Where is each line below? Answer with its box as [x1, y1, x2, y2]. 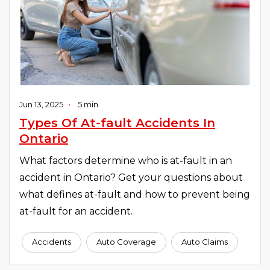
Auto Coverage [96, 237, 156, 247]
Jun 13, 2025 [19, 99, 63, 109]
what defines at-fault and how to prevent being [19, 188, 250, 200]
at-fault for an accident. [19, 205, 133, 217]
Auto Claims [181, 237, 228, 247]
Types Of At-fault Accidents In [19, 115, 215, 130]
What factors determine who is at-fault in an [19, 154, 232, 166]
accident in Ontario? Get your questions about [19, 171, 243, 183]
